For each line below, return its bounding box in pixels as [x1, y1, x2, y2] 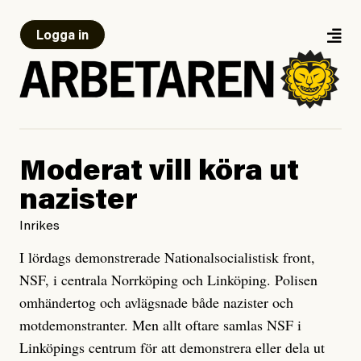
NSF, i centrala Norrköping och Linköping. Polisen [19, 270, 317, 290]
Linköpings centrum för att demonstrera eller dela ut [19, 338, 325, 358]
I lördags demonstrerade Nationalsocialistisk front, [19, 247, 315, 268]
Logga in [36, 30, 89, 43]
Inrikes [19, 220, 60, 234]
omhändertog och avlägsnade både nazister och [19, 293, 293, 313]
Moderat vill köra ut [19, 159, 299, 189]
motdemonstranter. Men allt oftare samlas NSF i [19, 315, 301, 335]
